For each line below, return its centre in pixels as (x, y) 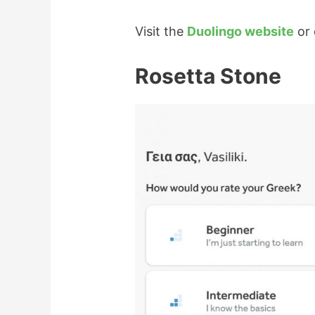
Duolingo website (241, 31)
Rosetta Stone (208, 76)
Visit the (161, 31)
